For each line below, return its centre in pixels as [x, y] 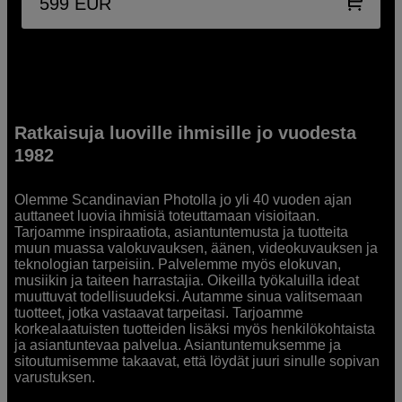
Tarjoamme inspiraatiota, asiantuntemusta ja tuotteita [182, 232]
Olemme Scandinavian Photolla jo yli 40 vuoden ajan [184, 199]
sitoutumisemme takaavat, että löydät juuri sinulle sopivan [197, 361]
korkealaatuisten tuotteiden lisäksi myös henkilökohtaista [195, 328]
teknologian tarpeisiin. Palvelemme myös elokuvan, [178, 264]
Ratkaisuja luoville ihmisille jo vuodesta [186, 132]
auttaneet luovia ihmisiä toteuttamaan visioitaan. [167, 215]
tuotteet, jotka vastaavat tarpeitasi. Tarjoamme [159, 312]
